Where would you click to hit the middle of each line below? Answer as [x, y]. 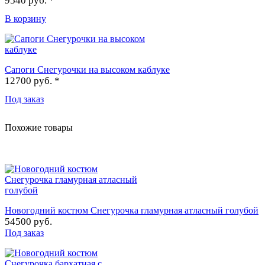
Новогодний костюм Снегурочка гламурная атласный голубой [132, 210]
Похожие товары [39, 127]
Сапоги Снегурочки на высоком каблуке [87, 69]
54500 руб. [28, 221]
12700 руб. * [32, 80]
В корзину [25, 18]
